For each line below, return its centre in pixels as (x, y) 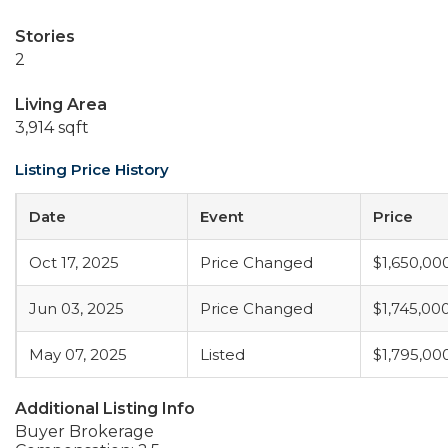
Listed (222, 354)
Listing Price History (92, 169)
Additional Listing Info (105, 408)
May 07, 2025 (78, 354)
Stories (45, 36)
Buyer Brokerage (84, 431)
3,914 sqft (52, 127)
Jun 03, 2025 (76, 308)
